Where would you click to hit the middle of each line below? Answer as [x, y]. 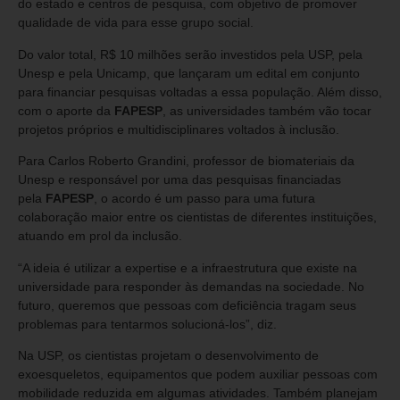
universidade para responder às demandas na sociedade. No [191, 286]
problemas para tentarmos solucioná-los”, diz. [147, 324]
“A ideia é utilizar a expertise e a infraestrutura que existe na [187, 267]
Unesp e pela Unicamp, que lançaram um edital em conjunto [189, 73]
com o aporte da [66, 110]
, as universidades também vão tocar [267, 110]
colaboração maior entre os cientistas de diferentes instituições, [197, 217]
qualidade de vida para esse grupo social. [136, 23]
